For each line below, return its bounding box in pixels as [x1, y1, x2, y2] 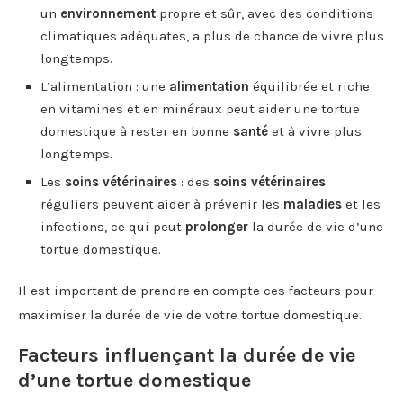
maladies [283, 195, 342, 212]
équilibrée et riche [249, 77, 370, 94]
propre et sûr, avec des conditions [156, 4, 373, 22]
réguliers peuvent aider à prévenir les [40, 195, 283, 212]
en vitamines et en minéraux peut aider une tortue [40, 100, 360, 117]
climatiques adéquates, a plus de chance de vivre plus [40, 27, 384, 44]
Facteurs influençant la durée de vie [18, 343, 355, 367]
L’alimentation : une [40, 77, 169, 94]
